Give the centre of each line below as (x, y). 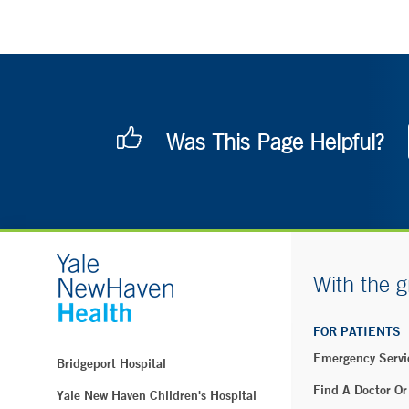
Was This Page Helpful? (275, 142)
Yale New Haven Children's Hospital (157, 396)
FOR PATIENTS (357, 332)
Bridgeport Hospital (111, 364)
